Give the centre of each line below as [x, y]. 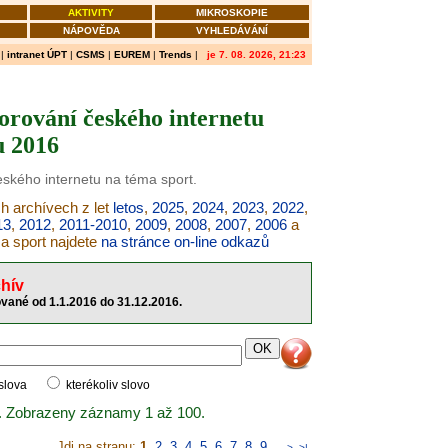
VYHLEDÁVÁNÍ [232, 30]
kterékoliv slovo [106, 385]
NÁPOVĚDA [91, 30]
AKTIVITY [91, 12]
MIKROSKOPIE [232, 12]
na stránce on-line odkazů [185, 241]
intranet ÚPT [37, 54]
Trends [175, 54]
